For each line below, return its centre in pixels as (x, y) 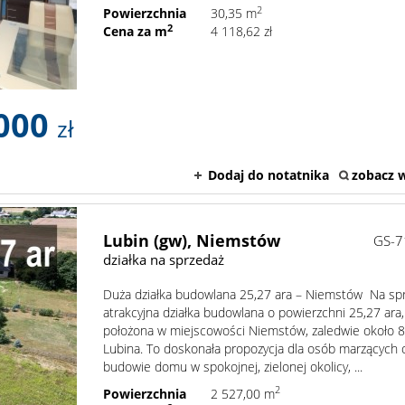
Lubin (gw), (148, 240)
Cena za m (136, 32)
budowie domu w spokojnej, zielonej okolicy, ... (233, 366)
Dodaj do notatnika (268, 174)
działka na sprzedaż (164, 259)
